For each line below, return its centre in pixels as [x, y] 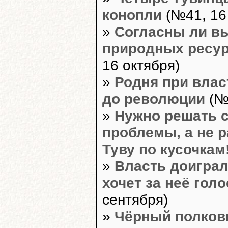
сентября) [135, 199]
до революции [154, 98]
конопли [132, 15]
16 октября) [141, 65]
